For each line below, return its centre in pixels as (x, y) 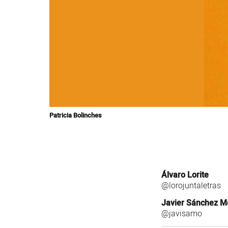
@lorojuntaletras (191, 186)
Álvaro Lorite (185, 175)
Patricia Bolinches (76, 115)
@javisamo (182, 214)
